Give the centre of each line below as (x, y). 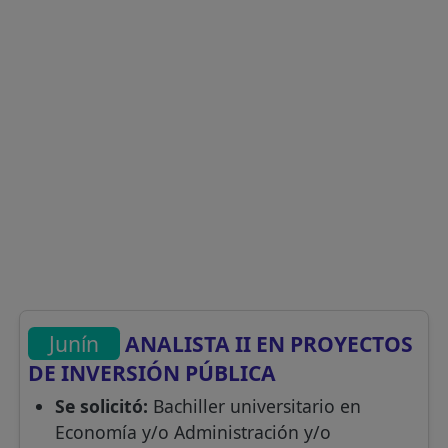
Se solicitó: (101, 406)
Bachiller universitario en (254, 406)
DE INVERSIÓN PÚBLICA (152, 373)
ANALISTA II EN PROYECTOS (267, 343)
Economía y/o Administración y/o (192, 432)
